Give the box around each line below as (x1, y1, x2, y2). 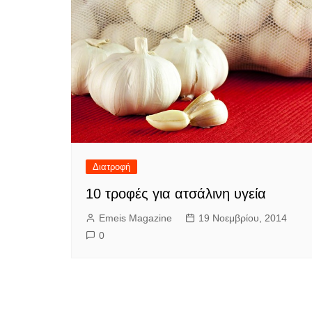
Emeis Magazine (99, 212, 172, 224)
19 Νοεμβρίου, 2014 (198, 212, 287, 224)
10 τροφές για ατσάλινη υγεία (86, 185, 266, 201)
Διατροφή (93, 161, 130, 172)
